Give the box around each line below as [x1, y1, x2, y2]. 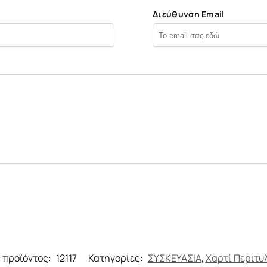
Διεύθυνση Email [153, 8, 225, 20]
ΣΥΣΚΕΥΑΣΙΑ [147, 252, 201, 265]
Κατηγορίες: [88, 252, 145, 265]
